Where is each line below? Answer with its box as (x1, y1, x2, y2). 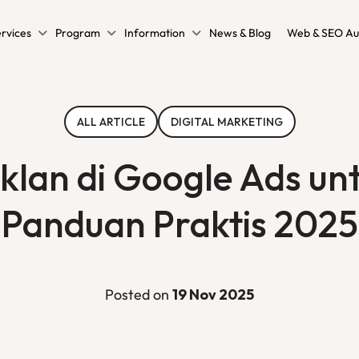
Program (55, 26, 100, 40)
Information (124, 26, 185, 40)
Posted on (104, 285, 172, 304)
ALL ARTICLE (76, 115, 145, 129)
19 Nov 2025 (171, 285, 254, 304)
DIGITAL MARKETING (170, 115, 283, 129)
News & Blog (209, 26, 271, 40)
